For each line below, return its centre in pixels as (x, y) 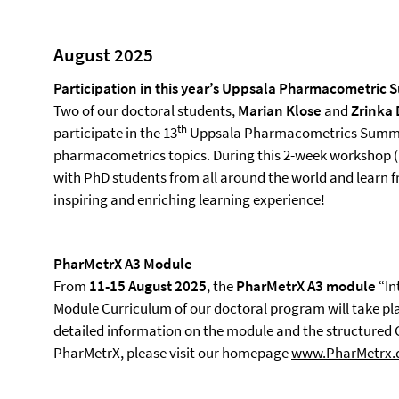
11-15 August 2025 (148, 286)
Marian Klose (280, 110)
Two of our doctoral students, (146, 110)
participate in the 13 (115, 133)
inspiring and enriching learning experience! (189, 199)
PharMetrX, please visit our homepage (172, 353)
